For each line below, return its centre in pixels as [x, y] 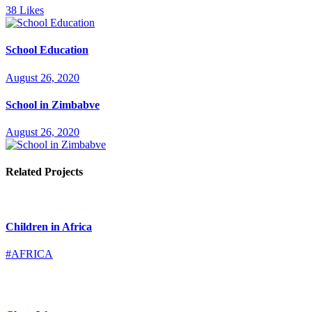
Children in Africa [49, 227]
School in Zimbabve [53, 104]
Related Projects [44, 172]
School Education [47, 50]
